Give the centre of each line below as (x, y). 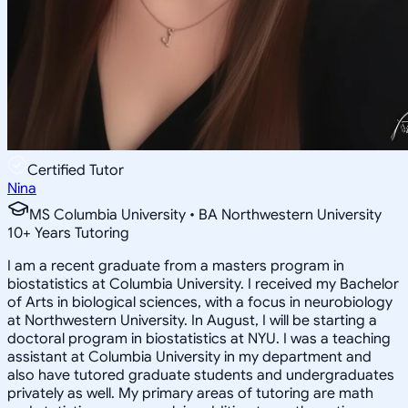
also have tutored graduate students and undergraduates (201, 375)
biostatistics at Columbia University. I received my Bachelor (203, 284)
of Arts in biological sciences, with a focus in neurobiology (200, 302)
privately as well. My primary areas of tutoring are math (190, 393)
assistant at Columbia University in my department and (189, 357)
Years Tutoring (80, 233)
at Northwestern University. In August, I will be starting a (192, 320)
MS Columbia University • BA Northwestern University (205, 214)
